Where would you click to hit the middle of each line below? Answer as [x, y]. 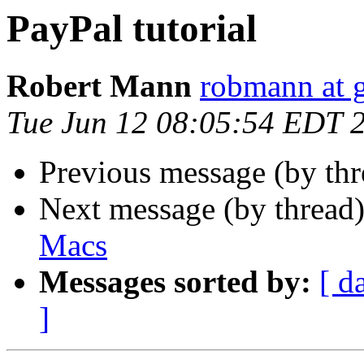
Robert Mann [99, 86]
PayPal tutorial [132, 28]
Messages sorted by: [175, 282]
